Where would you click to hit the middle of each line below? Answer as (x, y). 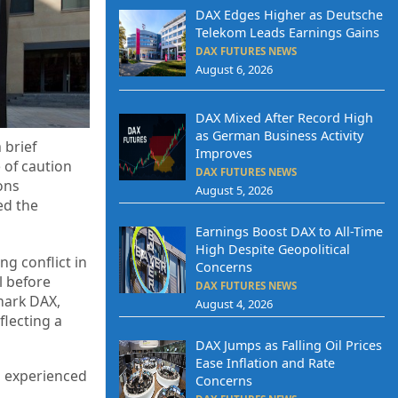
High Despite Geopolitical (272, 249)
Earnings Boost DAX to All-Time (289, 231)
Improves (223, 154)
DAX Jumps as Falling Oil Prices (288, 345)
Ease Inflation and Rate (265, 362)
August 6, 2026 (234, 69)
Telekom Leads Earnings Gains (287, 32)
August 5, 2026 (234, 191)
